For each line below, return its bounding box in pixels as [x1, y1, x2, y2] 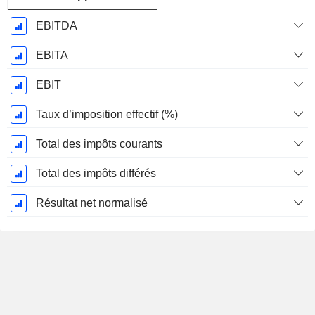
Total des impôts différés [35, 167, 156, 180]
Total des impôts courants [35, 138, 162, 150]
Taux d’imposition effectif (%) [35, 108, 178, 121]
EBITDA [35, 20, 77, 32]
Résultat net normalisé [35, 197, 148, 210]
